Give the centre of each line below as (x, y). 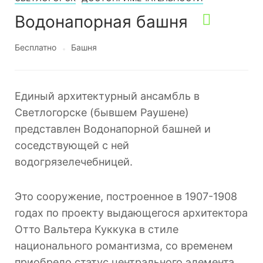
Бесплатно (36, 47)
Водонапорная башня (101, 22)
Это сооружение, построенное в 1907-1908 (126, 197)
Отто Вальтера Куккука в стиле (97, 230)
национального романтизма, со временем (124, 246)
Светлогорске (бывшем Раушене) (102, 112)
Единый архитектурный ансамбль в (107, 96)
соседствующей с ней (72, 145)
